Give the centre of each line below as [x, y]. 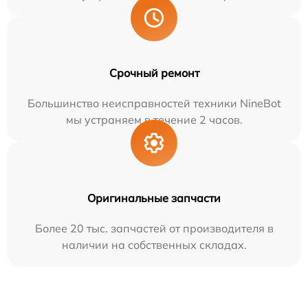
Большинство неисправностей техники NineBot [154, 103]
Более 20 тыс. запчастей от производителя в [154, 229]
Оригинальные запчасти [154, 198]
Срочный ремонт [154, 73]
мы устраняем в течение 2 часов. [154, 120]
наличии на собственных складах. [154, 245]
